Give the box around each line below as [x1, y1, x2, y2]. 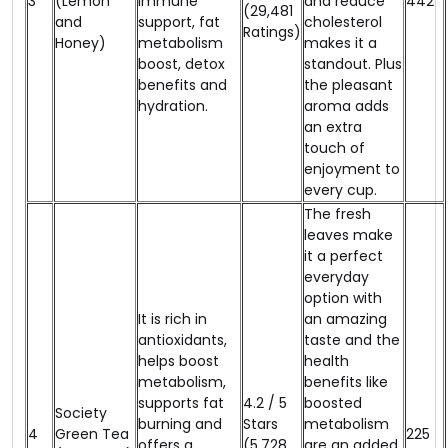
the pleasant [304, 74, 393, 95]
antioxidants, [138, 329, 227, 350]
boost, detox [138, 53, 225, 74]
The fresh [304, 203, 371, 224]
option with [304, 287, 382, 308]
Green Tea [55, 423, 129, 444]
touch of [304, 137, 365, 158]
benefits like [304, 371, 388, 392]
